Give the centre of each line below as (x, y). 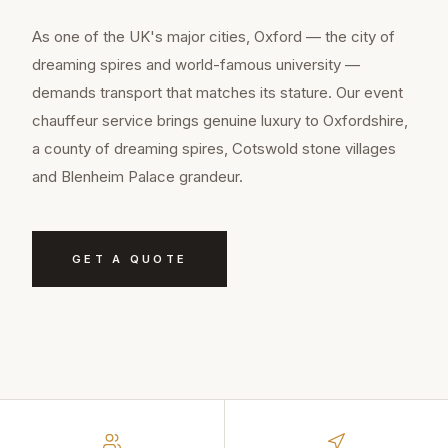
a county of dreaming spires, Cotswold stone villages (214, 149)
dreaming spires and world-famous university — (196, 65)
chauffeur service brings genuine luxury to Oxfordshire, (220, 121)
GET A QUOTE (130, 259)
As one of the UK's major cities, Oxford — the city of (213, 37)
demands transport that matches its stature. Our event (217, 93)
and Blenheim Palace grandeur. (137, 177)
